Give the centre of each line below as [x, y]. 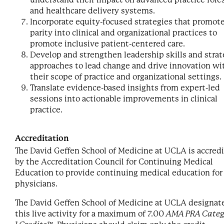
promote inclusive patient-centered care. [107, 44]
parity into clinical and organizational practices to [123, 33]
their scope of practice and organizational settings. [126, 77]
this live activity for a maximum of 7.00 [90, 214]
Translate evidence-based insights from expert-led [125, 88]
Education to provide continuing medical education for [119, 173]
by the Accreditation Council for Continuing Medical [114, 162]
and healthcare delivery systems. [92, 11]
